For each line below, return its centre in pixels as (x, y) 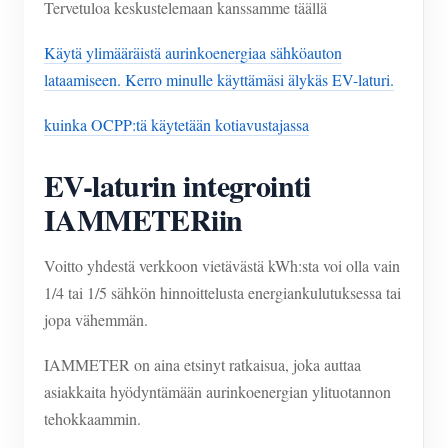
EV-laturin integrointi (177, 185)
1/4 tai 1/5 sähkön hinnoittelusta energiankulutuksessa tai (222, 292)
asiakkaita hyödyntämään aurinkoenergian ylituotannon (217, 391)
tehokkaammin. (92, 418)
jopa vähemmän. (96, 319)
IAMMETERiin (143, 219)
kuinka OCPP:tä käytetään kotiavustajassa (176, 124)
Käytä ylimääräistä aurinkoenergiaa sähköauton (193, 52)
